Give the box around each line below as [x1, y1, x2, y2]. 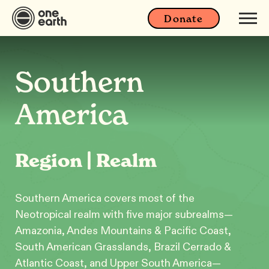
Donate [164, 12, 204, 25]
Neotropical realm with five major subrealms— [15, 208, 233, 221]
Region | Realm [15, 150, 157, 172]
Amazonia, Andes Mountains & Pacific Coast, [15, 224, 231, 237]
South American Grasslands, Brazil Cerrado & [15, 240, 231, 253]
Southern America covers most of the [15, 192, 195, 205]
